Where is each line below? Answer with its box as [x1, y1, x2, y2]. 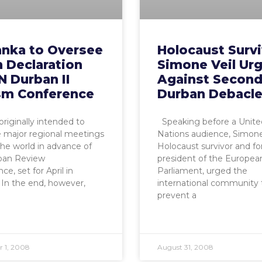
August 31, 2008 [157, 242, 213, 251]
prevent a [157, 189, 196, 201]
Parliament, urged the [157, 165, 247, 176]
